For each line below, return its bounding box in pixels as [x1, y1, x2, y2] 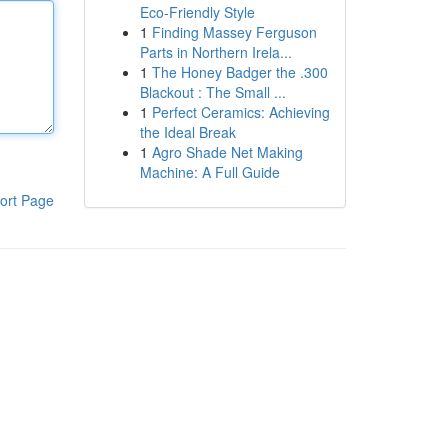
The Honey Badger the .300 [151, 62, 328, 82]
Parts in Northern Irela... [139, 42, 292, 62]
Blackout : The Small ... [139, 82, 286, 102]
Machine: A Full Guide [139, 162, 280, 182]
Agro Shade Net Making [151, 142, 303, 162]
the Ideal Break [139, 122, 236, 142]
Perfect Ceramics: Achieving [151, 102, 330, 122]
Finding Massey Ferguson [151, 22, 317, 42]
